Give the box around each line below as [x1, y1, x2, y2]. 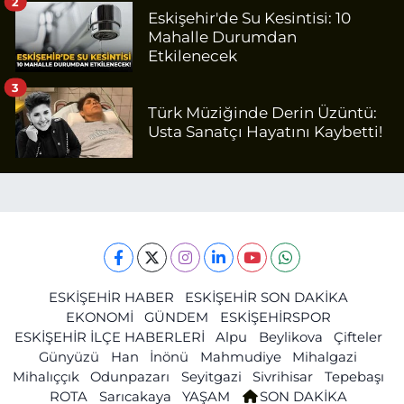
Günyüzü [39, 348, 100, 365]
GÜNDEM [144, 308, 209, 326]
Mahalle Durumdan [148, 27, 297, 46]
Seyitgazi [180, 368, 242, 385]
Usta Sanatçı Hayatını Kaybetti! [148, 123, 382, 142]
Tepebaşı [324, 368, 384, 385]
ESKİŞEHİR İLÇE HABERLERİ [14, 328, 205, 345]
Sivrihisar [252, 368, 314, 385]
